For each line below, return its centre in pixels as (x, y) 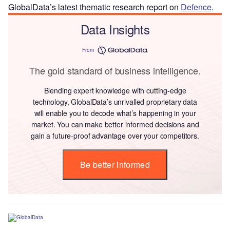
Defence (196, 7)
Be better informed (115, 165)
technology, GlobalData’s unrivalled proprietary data (115, 102)
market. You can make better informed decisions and (115, 124)
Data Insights (115, 29)
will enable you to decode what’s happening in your (115, 113)
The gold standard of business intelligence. (115, 71)
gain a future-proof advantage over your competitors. (115, 136)
